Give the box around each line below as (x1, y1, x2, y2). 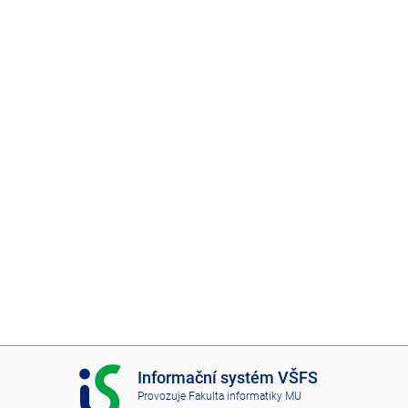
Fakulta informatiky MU (188, 390, 301, 403)
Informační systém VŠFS (137, 367, 318, 387)
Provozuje (137, 390, 189, 403)
